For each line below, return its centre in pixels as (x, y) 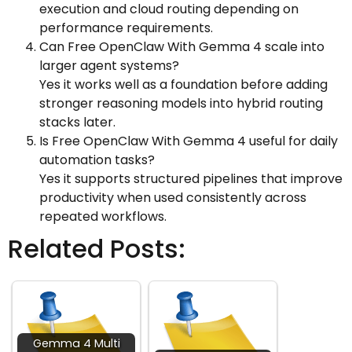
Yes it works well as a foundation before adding (183, 84)
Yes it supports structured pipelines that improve (191, 178)
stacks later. (77, 122)
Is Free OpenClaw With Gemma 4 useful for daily (189, 141)
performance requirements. (126, 27)
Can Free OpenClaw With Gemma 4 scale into (182, 46)
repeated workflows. (103, 216)
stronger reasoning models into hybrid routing (181, 103)
